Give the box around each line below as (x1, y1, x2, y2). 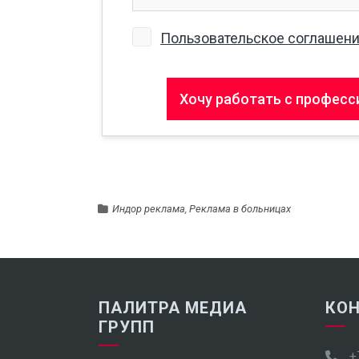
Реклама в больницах (189, 203, 291, 215)
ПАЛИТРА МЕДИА (98, 298, 247, 317)
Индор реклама (112, 203, 185, 215)
